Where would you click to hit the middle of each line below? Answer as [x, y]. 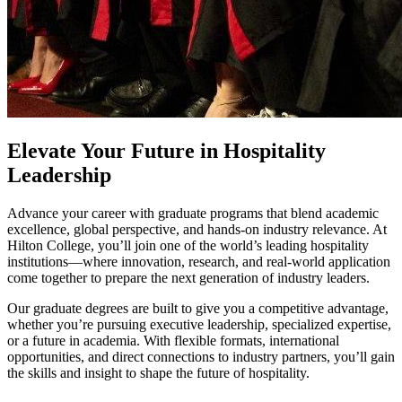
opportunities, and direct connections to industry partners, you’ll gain [201, 357]
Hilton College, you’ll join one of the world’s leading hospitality [188, 246]
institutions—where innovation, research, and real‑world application [199, 262]
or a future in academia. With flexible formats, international [173, 341]
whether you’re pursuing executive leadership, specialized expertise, [199, 325]
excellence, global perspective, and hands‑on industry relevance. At [197, 230]
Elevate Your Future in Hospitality [166, 151]
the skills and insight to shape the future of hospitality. [158, 373]
